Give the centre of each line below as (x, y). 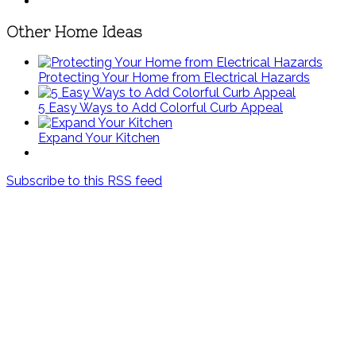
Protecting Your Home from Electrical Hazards (174, 78)
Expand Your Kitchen (99, 138)
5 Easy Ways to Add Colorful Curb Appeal (161, 108)
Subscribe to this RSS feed (84, 181)
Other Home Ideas (74, 32)
